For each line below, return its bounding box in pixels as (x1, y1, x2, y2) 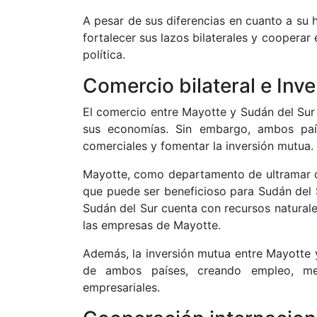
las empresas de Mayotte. (83, 218, 221, 233)
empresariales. (83, 280, 160, 295)
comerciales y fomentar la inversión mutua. (83, 139, 313, 154)
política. (83, 47, 125, 62)
